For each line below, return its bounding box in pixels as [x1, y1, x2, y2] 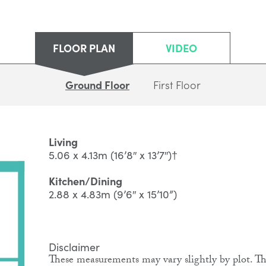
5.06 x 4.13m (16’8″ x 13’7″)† [48, 148, 178, 162]
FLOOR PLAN [53, 40, 115, 55]
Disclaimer [48, 240, 100, 254]
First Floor [153, 77, 201, 92]
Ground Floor [65, 77, 129, 92]
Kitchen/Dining [48, 173, 122, 188]
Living [48, 134, 78, 149]
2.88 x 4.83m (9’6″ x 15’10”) [48, 187, 177, 201]
